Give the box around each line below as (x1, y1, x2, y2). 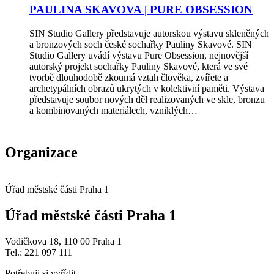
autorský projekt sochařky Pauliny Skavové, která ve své (29, 61, 248, 72)
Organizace (5, 144, 78, 161)
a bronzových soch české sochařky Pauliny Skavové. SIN (29, 39, 252, 50)
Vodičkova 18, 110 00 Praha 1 (5, 235, 122, 246)
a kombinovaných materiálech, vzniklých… (29, 105, 198, 116)
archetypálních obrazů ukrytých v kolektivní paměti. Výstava (29, 83, 264, 94)
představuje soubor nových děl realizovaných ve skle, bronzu (29, 94, 265, 105)
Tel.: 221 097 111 (5, 246, 72, 257)
